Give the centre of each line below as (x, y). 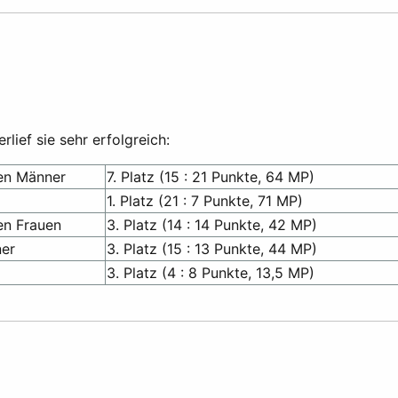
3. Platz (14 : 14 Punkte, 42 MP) (212, 225)
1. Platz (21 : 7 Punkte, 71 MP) (205, 201)
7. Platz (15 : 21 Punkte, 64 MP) (211, 177)
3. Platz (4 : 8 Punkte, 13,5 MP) (211, 273)
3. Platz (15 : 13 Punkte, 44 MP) (212, 249)
